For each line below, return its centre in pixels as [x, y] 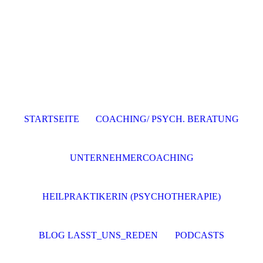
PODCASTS [199, 235]
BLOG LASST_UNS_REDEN [99, 235]
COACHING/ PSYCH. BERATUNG [168, 119]
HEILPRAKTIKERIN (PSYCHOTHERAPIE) [131, 196]
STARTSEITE [51, 119]
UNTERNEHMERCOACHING [131, 158]
